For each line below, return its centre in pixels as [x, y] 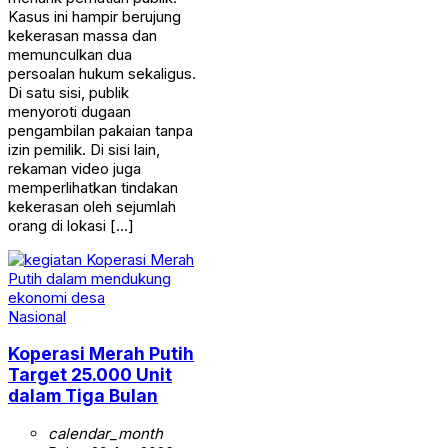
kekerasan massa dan [82, 35]
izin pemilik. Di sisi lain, [84, 149]
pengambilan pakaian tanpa [100, 130]
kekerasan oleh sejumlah [92, 206]
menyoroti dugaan [69, 111]
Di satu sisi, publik [68, 92]
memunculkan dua [70, 54]
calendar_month [105, 433]
